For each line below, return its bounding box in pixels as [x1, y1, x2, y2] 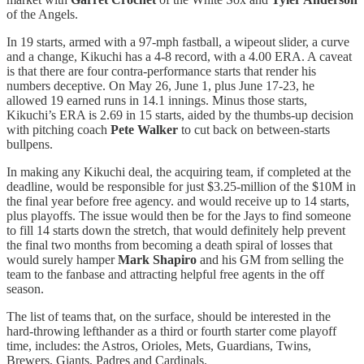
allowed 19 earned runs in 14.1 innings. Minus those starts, [6, 93, 307, 107]
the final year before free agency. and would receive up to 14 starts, [6, 193, 349, 208]
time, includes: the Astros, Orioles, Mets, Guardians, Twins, [6, 338, 311, 353]
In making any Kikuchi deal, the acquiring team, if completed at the [6, 164, 351, 179]
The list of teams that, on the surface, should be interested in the [6, 309, 331, 323]
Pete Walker [110, 122, 178, 136]
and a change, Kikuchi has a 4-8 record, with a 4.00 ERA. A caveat [6, 49, 352, 63]
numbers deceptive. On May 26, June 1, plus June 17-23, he [6, 78, 314, 93]
